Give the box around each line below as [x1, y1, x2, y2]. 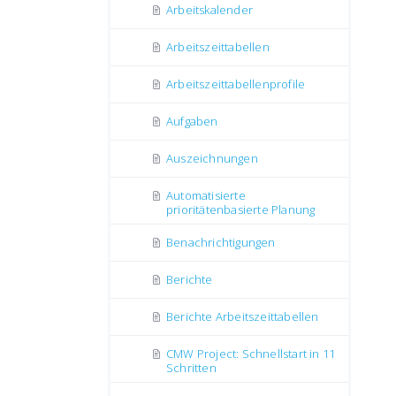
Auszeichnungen [166, 150, 258, 166]
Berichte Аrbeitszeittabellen [166, 308, 319, 324]
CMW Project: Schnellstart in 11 [166, 346, 336, 362]
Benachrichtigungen [166, 234, 276, 250]
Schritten [166, 360, 217, 376]
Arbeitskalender [166, 2, 253, 18]
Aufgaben [166, 113, 218, 129]
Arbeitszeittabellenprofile [166, 76, 306, 92]
